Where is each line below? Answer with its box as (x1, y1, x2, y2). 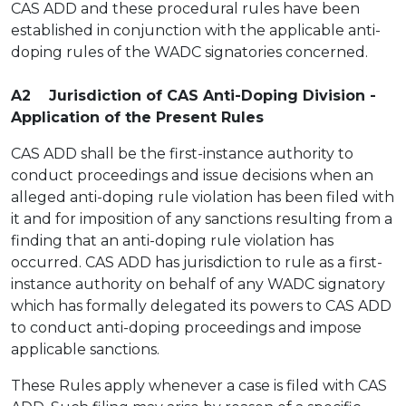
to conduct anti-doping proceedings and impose (11, 319, 362, 336)
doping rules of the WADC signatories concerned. (11, 43, 368, 61)
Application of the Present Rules (11, 109, 264, 126)
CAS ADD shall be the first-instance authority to (11, 145, 353, 162)
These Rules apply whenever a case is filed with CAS (11, 377, 387, 394)
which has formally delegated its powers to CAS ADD (11, 297, 391, 314)
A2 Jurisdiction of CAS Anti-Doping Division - (11, 87, 376, 104)
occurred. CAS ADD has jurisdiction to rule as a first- (11, 254, 382, 271)
